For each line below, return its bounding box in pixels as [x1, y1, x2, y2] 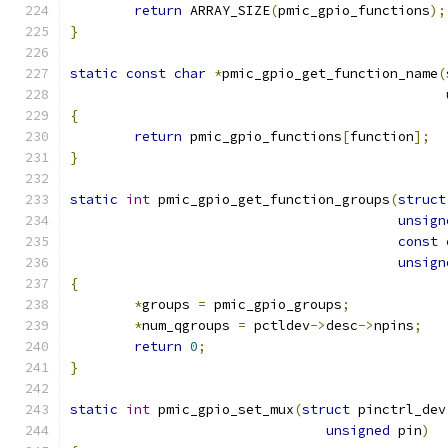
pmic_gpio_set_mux [150, 401, 294, 418]
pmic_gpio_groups [206, 296, 342, 313]
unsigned [326, 422, 390, 439]
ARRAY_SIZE [182, 2, 270, 19]
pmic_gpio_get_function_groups [150, 191, 390, 208]
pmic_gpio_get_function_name [222, 65, 438, 82]
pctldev [246, 317, 310, 334]
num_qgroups [142, 317, 238, 334]
